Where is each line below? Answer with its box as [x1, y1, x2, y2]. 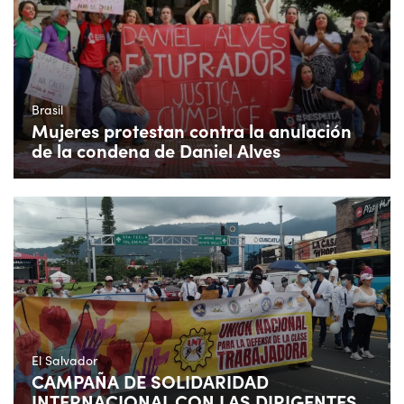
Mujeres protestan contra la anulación [32, 118, 352, 143]
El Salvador [32, 351, 97, 369]
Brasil [32, 101, 63, 119]
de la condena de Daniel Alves [32, 138, 280, 163]
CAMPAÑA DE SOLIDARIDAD [32, 368, 269, 393]
